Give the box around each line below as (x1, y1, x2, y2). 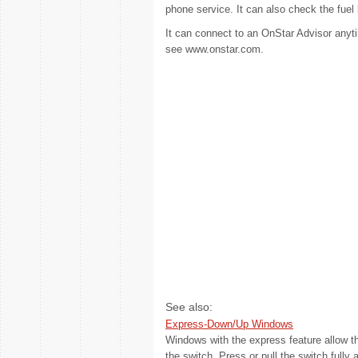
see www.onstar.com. (165, 43, 264, 55)
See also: (165, 300, 213, 313)
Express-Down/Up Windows (165, 318, 293, 330)
